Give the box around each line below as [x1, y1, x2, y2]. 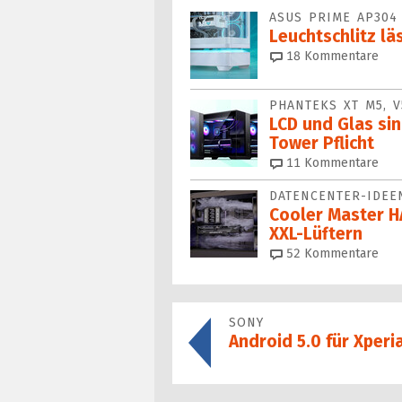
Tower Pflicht [269, 133, 374, 154]
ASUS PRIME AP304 [269, 10, 398, 26]
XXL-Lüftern [269, 223, 363, 245]
